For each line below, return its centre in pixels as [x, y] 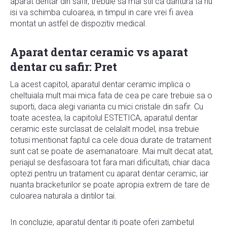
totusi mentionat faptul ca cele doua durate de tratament [111, 140]
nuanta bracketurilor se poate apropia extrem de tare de [110, 184]
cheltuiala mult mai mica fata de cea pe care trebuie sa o [111, 95]
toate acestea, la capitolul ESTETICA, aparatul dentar [104, 118]
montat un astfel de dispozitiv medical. [79, 23]
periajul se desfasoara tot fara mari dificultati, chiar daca [110, 162]
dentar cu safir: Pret [64, 66]
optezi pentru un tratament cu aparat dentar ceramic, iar [109, 173]
